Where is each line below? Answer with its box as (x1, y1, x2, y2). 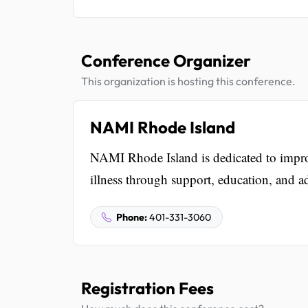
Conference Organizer (81, 49, 251, 71)
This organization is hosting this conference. (81, 74, 296, 88)
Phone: (116, 210, 147, 223)
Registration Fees (81, 277, 214, 298)
